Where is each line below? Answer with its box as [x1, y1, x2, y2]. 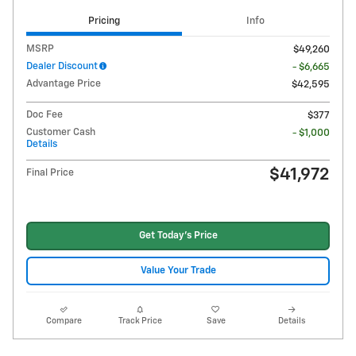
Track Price [118, 317, 162, 326]
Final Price [26, 167, 74, 178]
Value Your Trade [140, 265, 216, 277]
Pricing [87, 16, 120, 27]
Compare [46, 317, 83, 326]
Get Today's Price [138, 230, 218, 242]
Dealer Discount [26, 60, 98, 72]
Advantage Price [26, 78, 101, 89]
